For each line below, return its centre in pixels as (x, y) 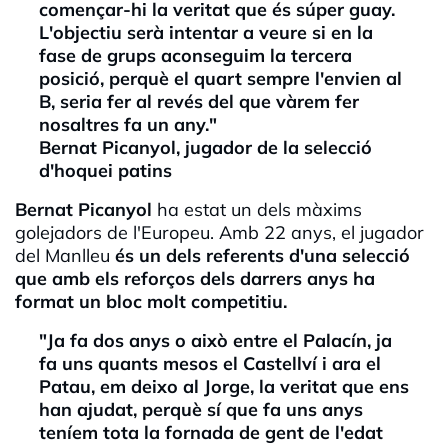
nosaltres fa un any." (128, 125)
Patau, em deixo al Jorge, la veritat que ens (224, 387)
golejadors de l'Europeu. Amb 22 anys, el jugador (219, 233)
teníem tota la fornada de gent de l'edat (211, 433)
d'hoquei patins (105, 171)
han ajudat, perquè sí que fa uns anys (201, 410)
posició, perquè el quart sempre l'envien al (220, 79)
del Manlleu (65, 256)
